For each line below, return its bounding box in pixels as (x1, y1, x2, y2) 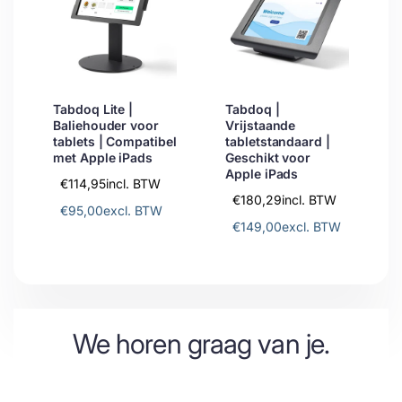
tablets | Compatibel (53, 134, 177, 150)
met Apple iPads (53, 150, 153, 166)
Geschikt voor (225, 150, 311, 166)
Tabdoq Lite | (53, 101, 134, 118)
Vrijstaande (225, 118, 296, 134)
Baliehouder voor (53, 118, 160, 134)
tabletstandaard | (225, 134, 331, 150)
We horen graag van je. (72, 328, 330, 361)
